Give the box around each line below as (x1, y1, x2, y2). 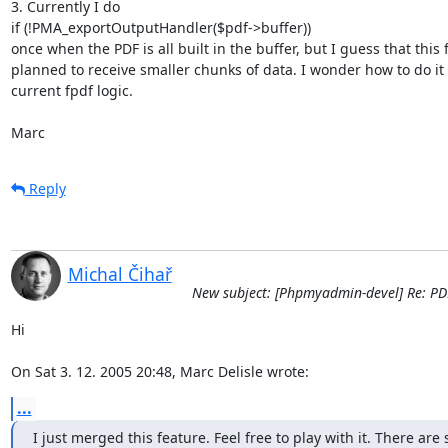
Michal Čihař (67, 261, 172, 286)
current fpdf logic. (10, 80, 133, 100)
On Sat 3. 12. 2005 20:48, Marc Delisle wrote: (10, 361, 309, 381)
